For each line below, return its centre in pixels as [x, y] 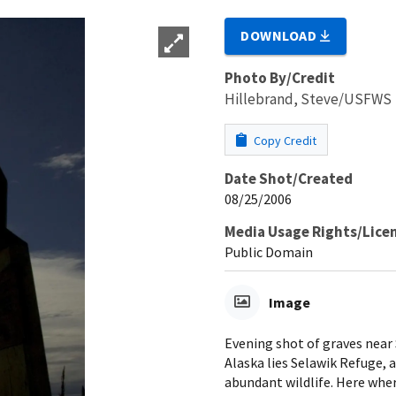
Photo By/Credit [280, 77]
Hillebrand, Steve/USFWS [308, 99]
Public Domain [269, 251]
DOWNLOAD [281, 35]
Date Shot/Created [289, 178]
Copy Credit [284, 140]
